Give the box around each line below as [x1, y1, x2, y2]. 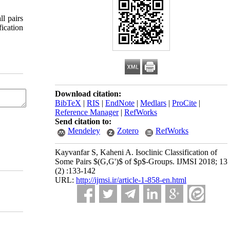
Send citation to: [55, 117, 111, 126]
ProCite [172, 99, 197, 107]
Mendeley [68, 126, 100, 135]
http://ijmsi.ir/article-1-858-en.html [76, 176, 186, 184]
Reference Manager [55, 108, 119, 117]
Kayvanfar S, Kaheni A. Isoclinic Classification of [55, 148, 217, 157]
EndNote [105, 99, 135, 107]
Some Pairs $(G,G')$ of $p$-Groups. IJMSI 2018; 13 [55, 157, 227, 166]
